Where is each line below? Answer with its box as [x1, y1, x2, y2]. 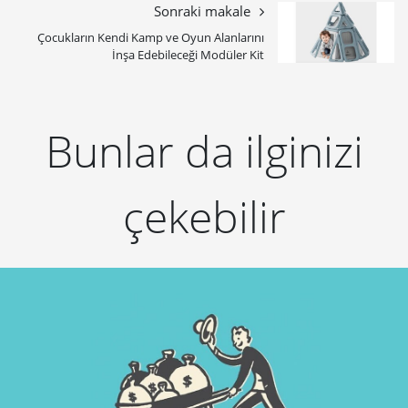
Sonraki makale [154, 2, 250, 22]
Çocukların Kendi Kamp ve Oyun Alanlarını [37, 29, 264, 46]
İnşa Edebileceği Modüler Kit [112, 46, 264, 64]
